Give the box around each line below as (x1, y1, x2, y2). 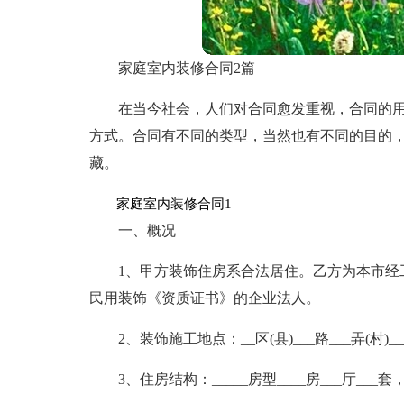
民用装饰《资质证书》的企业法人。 (88, 290, 320, 306)
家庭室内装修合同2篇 (117, 60, 255, 76)
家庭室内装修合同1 (88, 197, 232, 211)
